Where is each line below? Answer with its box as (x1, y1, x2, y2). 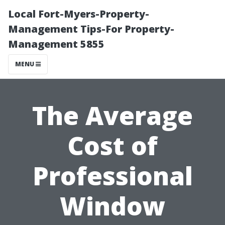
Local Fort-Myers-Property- (8, 7, 149, 21)
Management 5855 (8, 37, 104, 51)
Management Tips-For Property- (8, 22, 174, 36)
